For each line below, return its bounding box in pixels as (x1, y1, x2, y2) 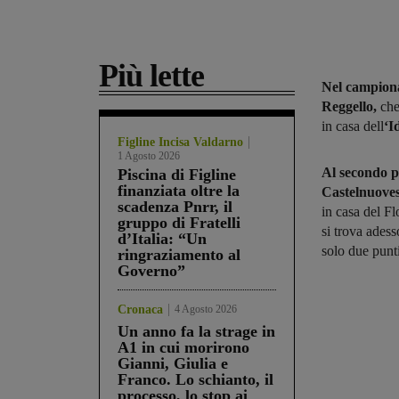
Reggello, (322, 99, 377, 115)
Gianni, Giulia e (118, 354, 228, 373)
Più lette (99, 58, 204, 94)
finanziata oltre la (118, 182, 240, 200)
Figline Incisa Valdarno (118, 135, 243, 150)
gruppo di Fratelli (118, 214, 240, 232)
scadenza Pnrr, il (118, 198, 232, 216)
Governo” (118, 262, 185, 281)
